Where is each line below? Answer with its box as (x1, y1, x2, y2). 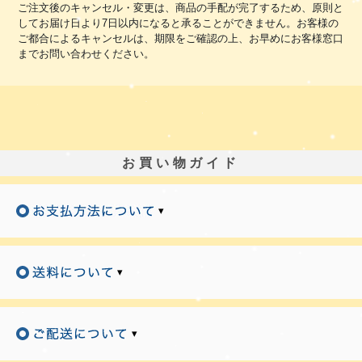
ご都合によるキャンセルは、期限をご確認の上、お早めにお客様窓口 (18, 32, 344, 44)
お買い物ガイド (122, 155, 240, 170)
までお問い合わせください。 (18, 47, 155, 60)
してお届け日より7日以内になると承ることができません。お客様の (18, 16, 339, 29)
